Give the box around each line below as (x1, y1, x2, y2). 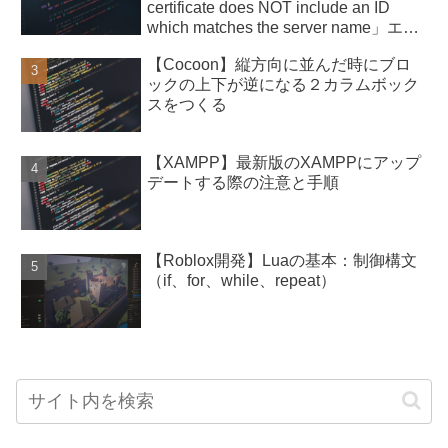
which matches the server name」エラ (147, 18, 420, 36)
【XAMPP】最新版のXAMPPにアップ (147, 153, 422, 171)
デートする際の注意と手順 (147, 173, 340, 191)
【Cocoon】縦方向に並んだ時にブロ (147, 56, 412, 74)
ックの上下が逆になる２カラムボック (147, 76, 420, 94)
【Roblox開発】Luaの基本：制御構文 (147, 251, 418, 269)
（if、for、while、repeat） (147, 271, 337, 289)
